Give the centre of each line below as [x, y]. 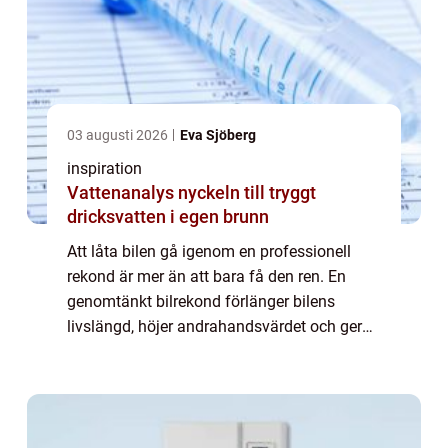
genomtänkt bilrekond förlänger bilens [201, 302]
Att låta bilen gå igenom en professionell [209, 252]
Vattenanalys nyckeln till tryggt [122, 193]
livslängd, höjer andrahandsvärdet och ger [214, 327]
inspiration [104, 169]
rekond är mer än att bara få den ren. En [206, 277]
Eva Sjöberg [218, 135]
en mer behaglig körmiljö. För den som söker [223, 352]
